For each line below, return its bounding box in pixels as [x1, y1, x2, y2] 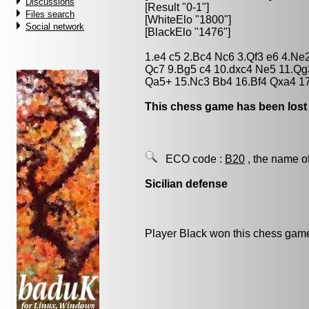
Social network [26, 21, 84, 32]
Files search [26, 9, 74, 19]
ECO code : [157, 153, 225, 165]
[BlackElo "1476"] [145, 26, 230, 38]
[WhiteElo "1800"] [145, 14, 231, 26]
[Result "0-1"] [145, 1, 209, 13]
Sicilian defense [145, 178, 228, 190]
